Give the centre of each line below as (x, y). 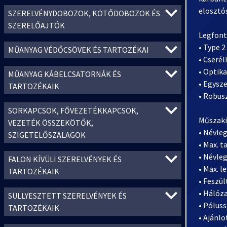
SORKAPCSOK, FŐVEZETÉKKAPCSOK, (73, 110)
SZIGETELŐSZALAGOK (47, 135)
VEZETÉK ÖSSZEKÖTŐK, (51, 123)
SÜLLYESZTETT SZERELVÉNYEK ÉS (67, 196)
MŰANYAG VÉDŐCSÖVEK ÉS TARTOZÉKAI (79, 50)
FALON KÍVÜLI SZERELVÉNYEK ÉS (65, 159)
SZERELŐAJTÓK (36, 25)
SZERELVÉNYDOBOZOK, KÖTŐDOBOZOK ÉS (84, 13)
